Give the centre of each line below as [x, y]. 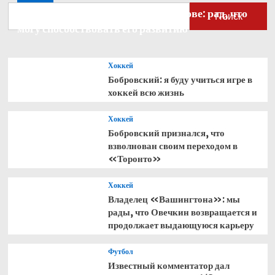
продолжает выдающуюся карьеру [181, 225]
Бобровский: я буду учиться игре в [180, 79]
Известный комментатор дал [168, 265]
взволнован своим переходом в [172, 145]
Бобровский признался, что [166, 133]
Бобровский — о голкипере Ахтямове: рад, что [132, 13]
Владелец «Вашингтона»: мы [174, 199]
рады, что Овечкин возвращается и [182, 212]
